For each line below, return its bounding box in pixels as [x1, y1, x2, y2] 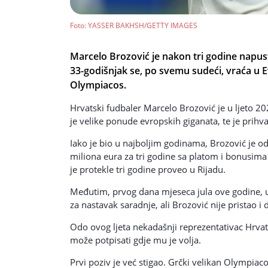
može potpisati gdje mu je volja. [70, 233, 201, 246]
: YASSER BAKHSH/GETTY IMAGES [84, 20, 197, 31]
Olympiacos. [70, 78, 126, 92]
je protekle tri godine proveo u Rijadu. [70, 163, 226, 175]
